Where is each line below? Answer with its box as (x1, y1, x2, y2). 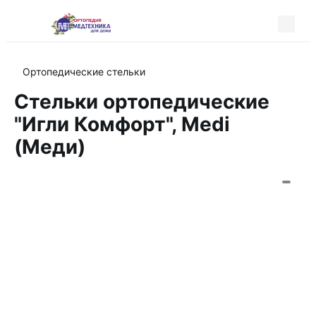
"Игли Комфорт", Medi (14, 112, 230, 136)
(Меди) (14, 135, 85, 159)
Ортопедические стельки (23, 66, 145, 78)
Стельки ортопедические (14, 90, 269, 114)
